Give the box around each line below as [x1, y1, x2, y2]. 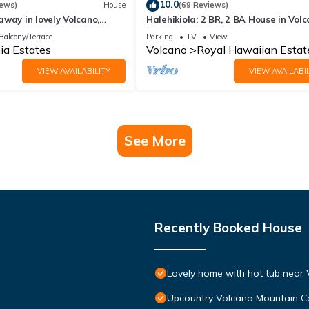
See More [123, 131, 186, 149]
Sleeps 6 [146, 26, 183, 37]
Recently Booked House [154, 219, 302, 236]
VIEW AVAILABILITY [37, 66, 110, 76]
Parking [146, 31, 173, 41]
